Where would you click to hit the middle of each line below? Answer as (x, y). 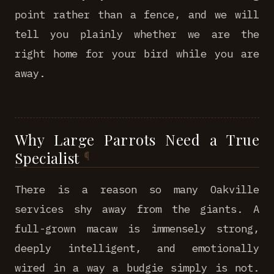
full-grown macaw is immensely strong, (137, 228)
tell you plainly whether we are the (137, 34)
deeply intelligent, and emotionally (137, 248)
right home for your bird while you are (137, 54)
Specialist (47, 158)
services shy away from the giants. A (137, 209)
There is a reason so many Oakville (137, 189)
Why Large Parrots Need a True (137, 139)
